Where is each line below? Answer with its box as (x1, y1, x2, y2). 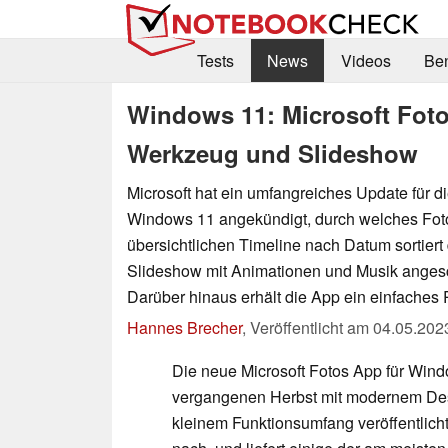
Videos (340, 49, 391, 73)
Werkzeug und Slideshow (127, 135, 418, 170)
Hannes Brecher (127, 315, 242, 339)
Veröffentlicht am (250, 315, 373, 339)
